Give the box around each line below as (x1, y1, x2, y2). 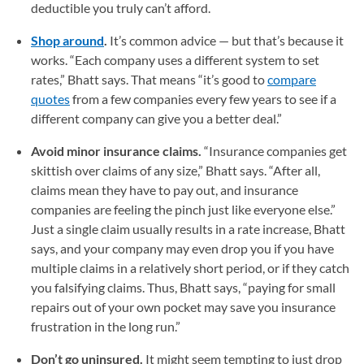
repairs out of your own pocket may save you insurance (31, 298, 336, 314)
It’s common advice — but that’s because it (110, 32, 344, 48)
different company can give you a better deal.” (31, 110, 284, 126)
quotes (31, 90, 70, 106)
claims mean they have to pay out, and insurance (31, 181, 298, 197)
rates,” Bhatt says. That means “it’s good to (31, 71, 267, 87)
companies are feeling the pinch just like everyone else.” (31, 201, 336, 217)
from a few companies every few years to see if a (70, 90, 336, 106)
